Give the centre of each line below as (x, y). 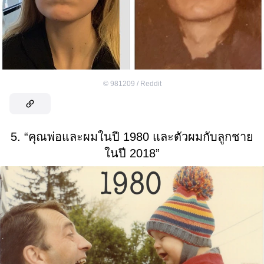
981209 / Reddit (136, 84)
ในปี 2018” (132, 154)
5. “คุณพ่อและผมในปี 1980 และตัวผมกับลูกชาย (132, 137)
